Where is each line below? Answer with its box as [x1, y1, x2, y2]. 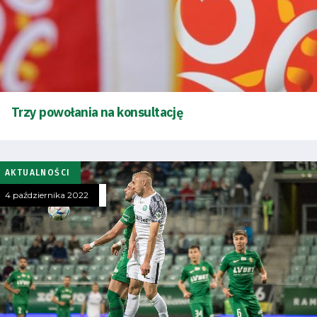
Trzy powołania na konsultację [11, 104, 183, 121]
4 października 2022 [5, 189, 88, 200]
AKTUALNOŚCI [5, 167, 71, 178]
